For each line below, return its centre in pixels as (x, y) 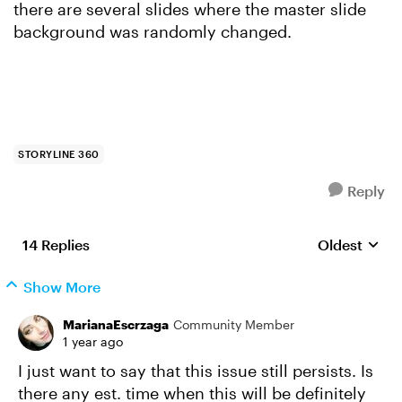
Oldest (340, 245)
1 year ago (93, 341)
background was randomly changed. (153, 31)
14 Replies (56, 245)
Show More (62, 287)
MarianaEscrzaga (116, 324)
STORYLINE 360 (59, 154)
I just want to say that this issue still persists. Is (196, 371)
